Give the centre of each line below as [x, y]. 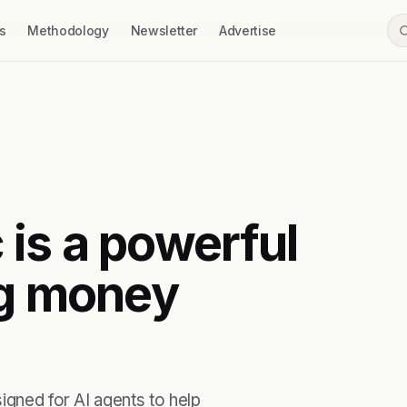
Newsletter [164, 30]
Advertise [248, 30]
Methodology [68, 30]
